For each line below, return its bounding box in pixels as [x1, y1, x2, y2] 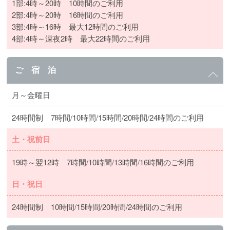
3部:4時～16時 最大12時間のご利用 [12, 21, 139, 32]
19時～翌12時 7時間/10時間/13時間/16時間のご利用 [12, 157, 195, 167]
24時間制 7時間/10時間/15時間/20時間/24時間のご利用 [12, 112, 204, 123]
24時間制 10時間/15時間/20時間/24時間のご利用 [12, 201, 183, 212]
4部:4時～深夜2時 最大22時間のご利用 [12, 33, 150, 44]
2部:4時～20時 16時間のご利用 [12, 9, 124, 20]
